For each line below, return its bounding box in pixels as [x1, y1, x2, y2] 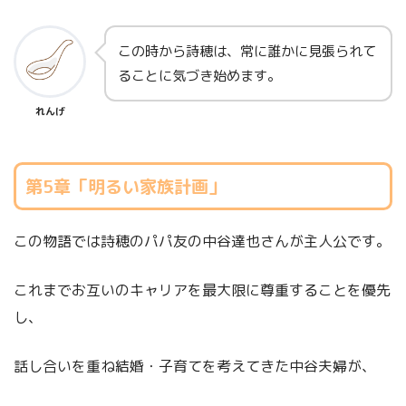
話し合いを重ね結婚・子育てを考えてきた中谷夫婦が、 [14, 356, 376, 377]
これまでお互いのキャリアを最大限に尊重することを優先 [14, 280, 391, 301]
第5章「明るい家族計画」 [24, 173, 226, 198]
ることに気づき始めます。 [118, 66, 281, 86]
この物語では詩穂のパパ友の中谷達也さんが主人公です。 [14, 231, 391, 252]
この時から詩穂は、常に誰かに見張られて [118, 42, 376, 62]
